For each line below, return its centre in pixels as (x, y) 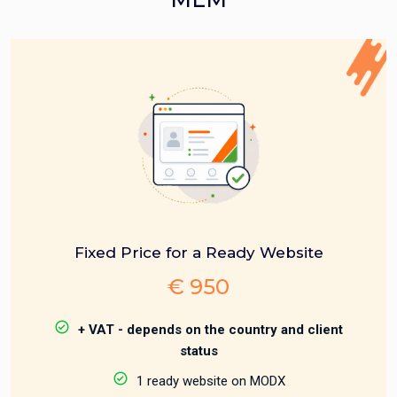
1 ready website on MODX (210, 381)
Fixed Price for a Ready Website (198, 253)
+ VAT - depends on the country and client (210, 330)
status (198, 351)
